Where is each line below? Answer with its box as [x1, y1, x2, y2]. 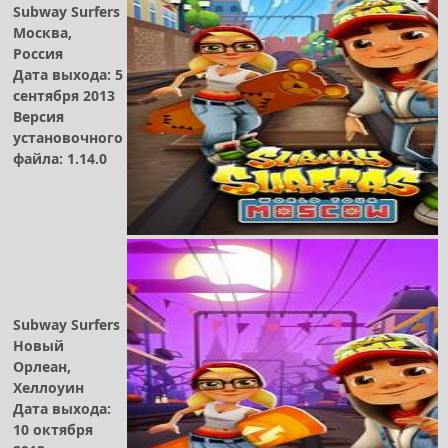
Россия [13, 43, 63, 63]
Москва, [13, 22, 72, 42]
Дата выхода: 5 [13, 64, 123, 84]
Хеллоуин [13, 377, 84, 397]
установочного [13, 127, 123, 147]
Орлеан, [13, 356, 71, 376]
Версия [13, 106, 64, 126]
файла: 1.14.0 [13, 148, 107, 168]
